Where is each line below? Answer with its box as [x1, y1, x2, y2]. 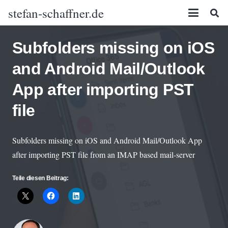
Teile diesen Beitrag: [12, 175, 69, 182]
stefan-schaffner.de [8, 4, 104, 21]
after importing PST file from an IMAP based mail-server [12, 149, 195, 160]
